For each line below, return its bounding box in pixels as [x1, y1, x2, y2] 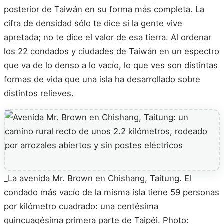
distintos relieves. [4, 88, 74, 99]
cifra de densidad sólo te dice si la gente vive [4, 18, 182, 29]
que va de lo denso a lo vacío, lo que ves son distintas [4, 60, 218, 71]
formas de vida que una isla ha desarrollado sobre [4, 74, 200, 85]
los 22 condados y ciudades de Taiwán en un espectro [4, 46, 219, 57]
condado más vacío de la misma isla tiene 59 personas [4, 187, 219, 197]
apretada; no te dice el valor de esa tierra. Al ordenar [4, 32, 211, 43]
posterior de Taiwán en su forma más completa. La [4, 4, 204, 15]
